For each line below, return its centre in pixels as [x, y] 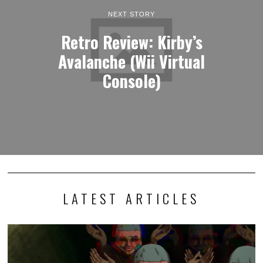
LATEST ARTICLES [131, 199]
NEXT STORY [131, 14]
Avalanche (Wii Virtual [131, 61]
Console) [131, 81]
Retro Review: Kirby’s [131, 42]
